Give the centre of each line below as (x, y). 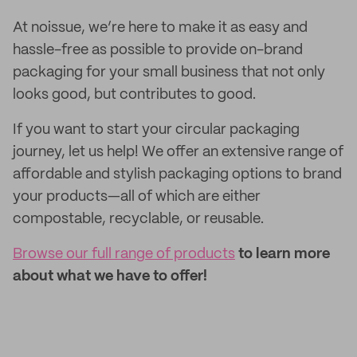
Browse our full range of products (124, 254)
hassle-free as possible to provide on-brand (158, 50)
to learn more (282, 254)
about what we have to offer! (110, 277)
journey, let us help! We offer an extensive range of (178, 152)
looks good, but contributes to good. (134, 95)
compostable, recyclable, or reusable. (138, 219)
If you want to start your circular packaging (156, 130)
